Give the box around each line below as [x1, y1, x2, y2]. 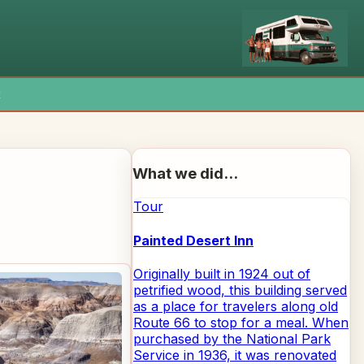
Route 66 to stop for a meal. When [133, 314, 349, 331]
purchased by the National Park [133, 330, 331, 347]
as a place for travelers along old [133, 297, 338, 314]
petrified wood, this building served [133, 281, 347, 298]
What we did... [132, 163, 238, 183]
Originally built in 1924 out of [133, 265, 310, 282]
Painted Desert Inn [133, 232, 253, 249]
